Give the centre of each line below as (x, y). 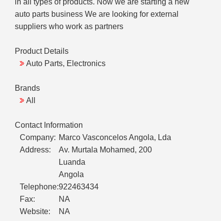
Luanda (72, 162)
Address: (35, 150)
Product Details (42, 51)
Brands (27, 88)
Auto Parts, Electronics (66, 64)
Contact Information (49, 125)
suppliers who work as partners (69, 27)
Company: (38, 138)
